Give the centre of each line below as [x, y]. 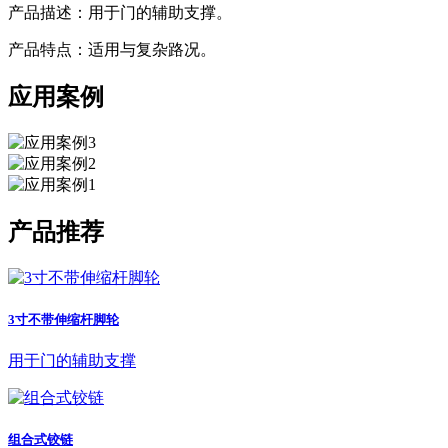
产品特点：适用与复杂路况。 [112, 49]
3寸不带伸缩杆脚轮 [63, 319]
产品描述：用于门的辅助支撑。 [120, 12]
